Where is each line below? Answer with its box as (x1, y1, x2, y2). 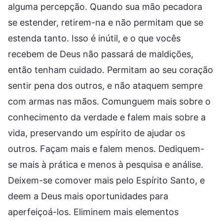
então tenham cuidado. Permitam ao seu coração (8, 64, 213, 75)
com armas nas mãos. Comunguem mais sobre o (8, 96, 211, 107)
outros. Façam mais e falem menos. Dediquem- (8, 143, 204, 154)
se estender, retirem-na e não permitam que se (8, 17, 203, 28)
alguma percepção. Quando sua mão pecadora (8, 1, 202, 12)
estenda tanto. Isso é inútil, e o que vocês (8, 33, 181, 43)
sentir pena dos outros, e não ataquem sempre (8, 80, 203, 91)
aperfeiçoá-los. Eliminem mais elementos (8, 206, 179, 217)
